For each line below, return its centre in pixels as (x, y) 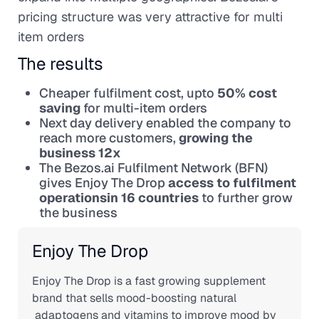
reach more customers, (109, 138)
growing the (216, 138)
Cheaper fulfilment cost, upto (128, 93)
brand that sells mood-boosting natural (134, 298)
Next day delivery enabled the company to (165, 123)
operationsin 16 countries (119, 198)
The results (61, 64)
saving (60, 108)
